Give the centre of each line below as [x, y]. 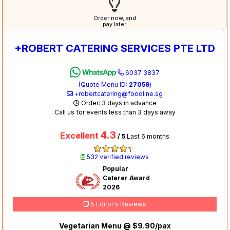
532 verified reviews [117, 157]
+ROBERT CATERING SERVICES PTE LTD [115, 49]
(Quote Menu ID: [103, 85]
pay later [115, 24]
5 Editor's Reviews [118, 204]
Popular [116, 169]
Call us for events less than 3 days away [115, 112]
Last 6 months [148, 137]
